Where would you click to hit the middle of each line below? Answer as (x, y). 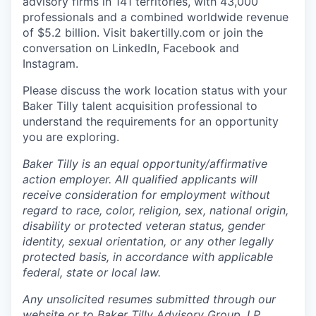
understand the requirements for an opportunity (151, 122)
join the (242, 33)
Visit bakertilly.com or (162, 33)
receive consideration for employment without (146, 195)
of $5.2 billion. (63, 33)
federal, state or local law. (92, 273)
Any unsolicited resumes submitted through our (149, 299)
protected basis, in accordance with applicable (148, 257)
